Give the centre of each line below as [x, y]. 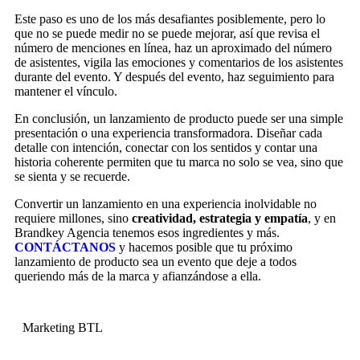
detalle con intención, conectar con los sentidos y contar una [166, 147]
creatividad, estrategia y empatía [220, 218]
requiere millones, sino [73, 218]
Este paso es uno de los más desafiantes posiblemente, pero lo [170, 18]
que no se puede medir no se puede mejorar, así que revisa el [167, 33]
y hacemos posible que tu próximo [204, 247]
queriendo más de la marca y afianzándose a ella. [139, 276]
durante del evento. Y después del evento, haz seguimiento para [174, 76]
